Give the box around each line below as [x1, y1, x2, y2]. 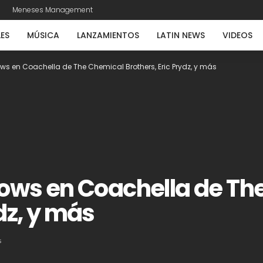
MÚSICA [27, 29, 59, 41]
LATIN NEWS [157, 29, 205, 41]
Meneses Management [12, 5, 93, 15]
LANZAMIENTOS [77, 29, 139, 41]
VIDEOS [222, 29, 252, 41]
